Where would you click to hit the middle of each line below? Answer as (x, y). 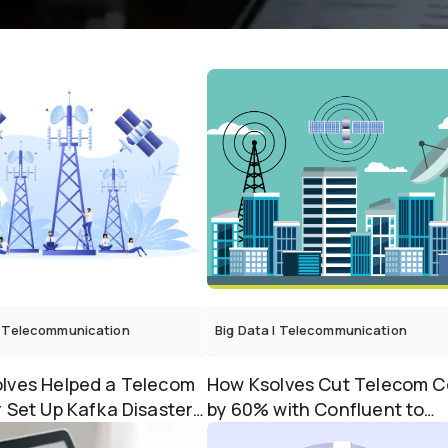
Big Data (242, 330)
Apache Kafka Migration (311, 434)
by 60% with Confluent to (316, 409)
